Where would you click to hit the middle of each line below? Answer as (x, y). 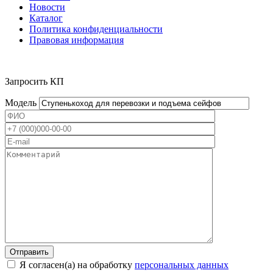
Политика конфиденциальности (96, 29)
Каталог (46, 18)
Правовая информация (76, 40)
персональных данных (182, 264)
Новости (47, 7)
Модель (22, 102)
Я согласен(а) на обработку (76, 264)
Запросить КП (34, 81)
